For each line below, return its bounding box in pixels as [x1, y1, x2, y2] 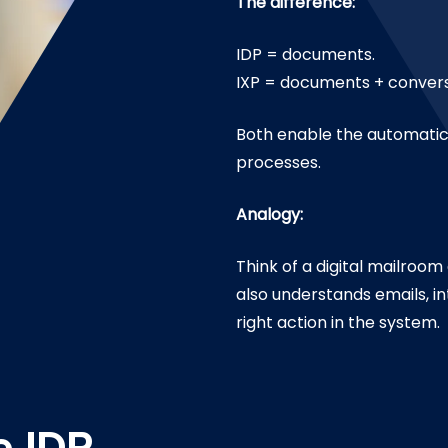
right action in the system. [236, 311, 441, 334]
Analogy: [236, 203, 304, 226]
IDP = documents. [236, 43, 376, 66]
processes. [236, 151, 322, 174]
